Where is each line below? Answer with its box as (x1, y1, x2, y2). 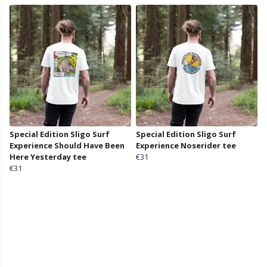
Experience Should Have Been (10, 140, 125, 151)
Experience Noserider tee (136, 140, 236, 151)
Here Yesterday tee (10, 151, 86, 163)
